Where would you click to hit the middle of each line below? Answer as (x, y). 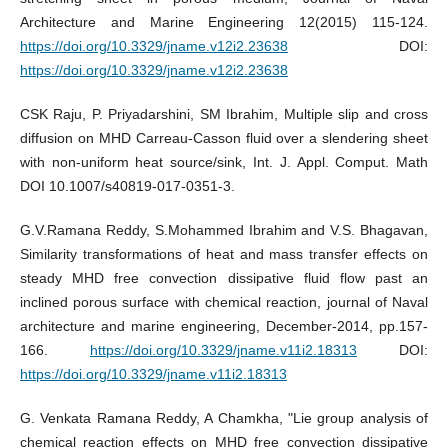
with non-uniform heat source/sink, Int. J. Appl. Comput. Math (224, 161)
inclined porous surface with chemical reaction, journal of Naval (224, 301)
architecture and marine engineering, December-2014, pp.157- (224, 325)
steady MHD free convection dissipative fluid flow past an (224, 277)
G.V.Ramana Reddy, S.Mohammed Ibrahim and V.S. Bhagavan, (224, 229)
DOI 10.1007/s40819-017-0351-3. (127, 185)
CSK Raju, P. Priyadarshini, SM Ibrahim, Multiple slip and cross (224, 113)
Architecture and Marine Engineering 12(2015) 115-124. (224, 21)
